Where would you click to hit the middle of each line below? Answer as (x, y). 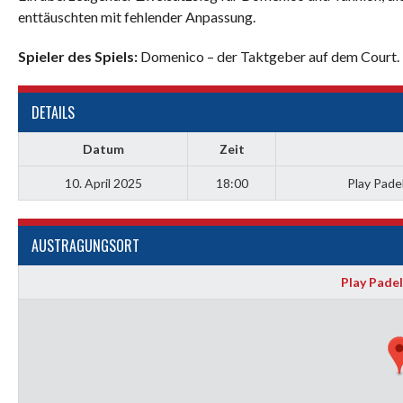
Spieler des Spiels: (78, 56)
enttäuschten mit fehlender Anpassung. (137, 17)
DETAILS (53, 112)
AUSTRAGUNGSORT (85, 246)
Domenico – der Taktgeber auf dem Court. (269, 56)
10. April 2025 (103, 183)
